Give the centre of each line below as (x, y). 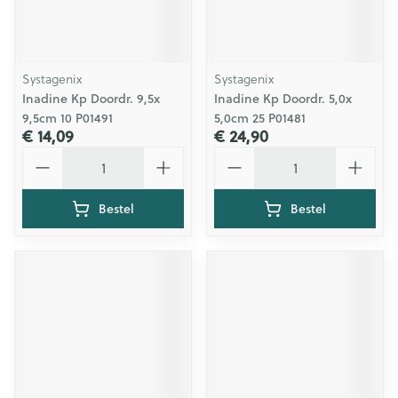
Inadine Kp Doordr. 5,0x (283, 99)
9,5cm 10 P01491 (68, 118)
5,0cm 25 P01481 (260, 118)
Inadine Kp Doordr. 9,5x (91, 99)
